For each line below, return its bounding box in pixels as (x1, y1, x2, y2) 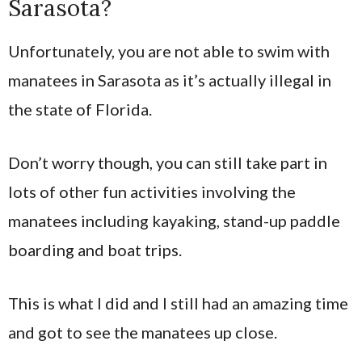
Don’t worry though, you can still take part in (8, 152, 327, 172)
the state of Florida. (8, 99, 152, 119)
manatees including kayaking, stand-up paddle (8, 210, 340, 230)
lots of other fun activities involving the (8, 181, 296, 201)
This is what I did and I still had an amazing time (8, 293, 348, 313)
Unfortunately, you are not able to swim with (8, 40, 330, 61)
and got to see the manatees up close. (8, 322, 277, 342)
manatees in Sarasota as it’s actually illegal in (8, 69, 331, 90)
